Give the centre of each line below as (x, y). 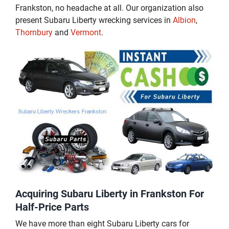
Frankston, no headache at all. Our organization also (109, 8)
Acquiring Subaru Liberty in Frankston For (110, 193)
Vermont (86, 33)
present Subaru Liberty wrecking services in (94, 20)
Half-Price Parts (52, 207)
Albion (184, 20)
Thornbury (34, 33)
